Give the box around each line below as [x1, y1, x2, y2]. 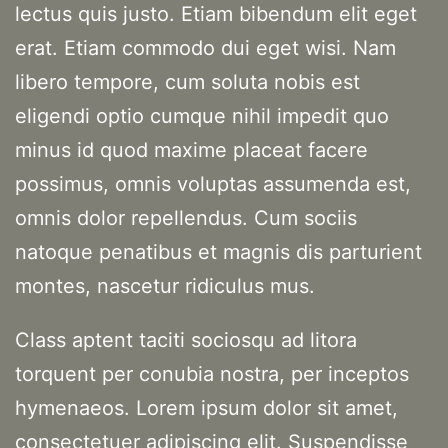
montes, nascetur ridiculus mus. [15, 274, 315, 299]
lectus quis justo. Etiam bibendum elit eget [15, 2, 417, 27]
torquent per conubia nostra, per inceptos [15, 362, 409, 387]
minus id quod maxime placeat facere [15, 138, 368, 163]
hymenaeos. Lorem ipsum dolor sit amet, [15, 396, 398, 421]
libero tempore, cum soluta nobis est [15, 70, 360, 95]
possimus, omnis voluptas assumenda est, [15, 172, 411, 197]
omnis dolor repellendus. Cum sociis [15, 206, 357, 231]
